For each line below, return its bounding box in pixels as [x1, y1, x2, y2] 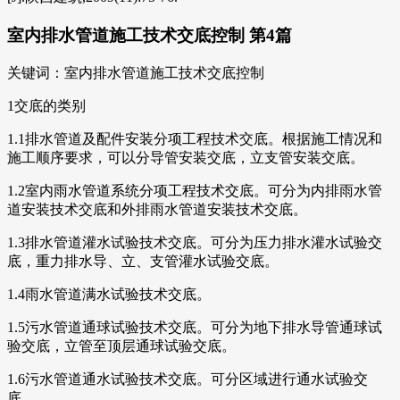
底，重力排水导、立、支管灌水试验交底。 [7, 253, 279, 269]
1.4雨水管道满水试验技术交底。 [7, 286, 211, 302]
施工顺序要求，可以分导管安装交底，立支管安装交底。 [7, 149, 364, 165]
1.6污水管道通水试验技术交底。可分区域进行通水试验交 [7, 371, 368, 387]
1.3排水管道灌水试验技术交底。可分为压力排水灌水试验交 [7, 234, 382, 250]
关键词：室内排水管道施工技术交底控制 [7, 64, 264, 80]
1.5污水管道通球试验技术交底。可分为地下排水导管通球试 [7, 319, 382, 335]
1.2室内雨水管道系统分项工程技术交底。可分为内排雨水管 [7, 182, 382, 198]
